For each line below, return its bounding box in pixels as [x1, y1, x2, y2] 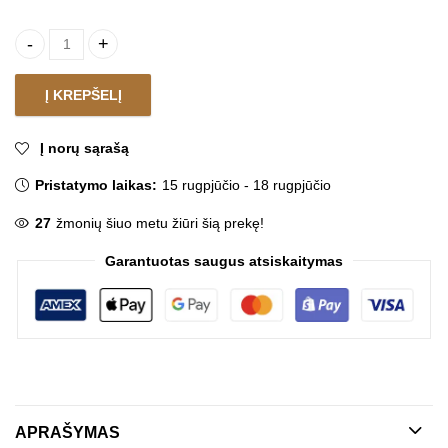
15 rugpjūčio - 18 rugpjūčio [162, 176, 332, 193]
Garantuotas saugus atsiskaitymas [105, 252, 343, 269]
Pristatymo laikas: [35, 176, 158, 193]
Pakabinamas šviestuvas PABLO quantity [14, 45, 296, 62]
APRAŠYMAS [15, 423, 120, 441]
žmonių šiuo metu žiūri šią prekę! [56, 214, 265, 231]
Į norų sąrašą [40, 139, 129, 156]
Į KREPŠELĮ [44, 86, 122, 103]
